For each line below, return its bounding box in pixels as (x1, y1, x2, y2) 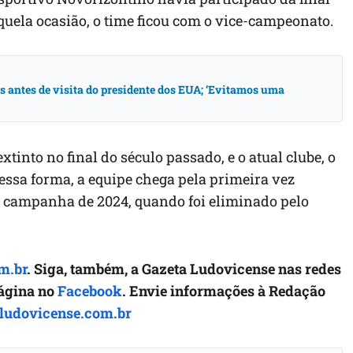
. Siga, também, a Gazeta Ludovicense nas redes (27, 259, 341, 279)
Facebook (58, 281, 122, 301)
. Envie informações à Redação (122, 281, 325, 301)
